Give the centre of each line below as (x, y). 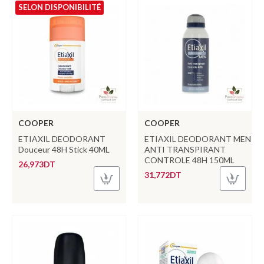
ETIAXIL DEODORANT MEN (197, 138)
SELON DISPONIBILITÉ (60, 7)
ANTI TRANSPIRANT (185, 149)
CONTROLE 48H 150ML (189, 160)
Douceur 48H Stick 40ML (64, 149)
